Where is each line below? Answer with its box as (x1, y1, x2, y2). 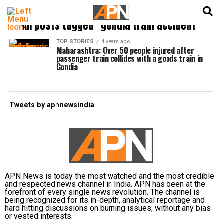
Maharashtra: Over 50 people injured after (56, 44, 194, 56)
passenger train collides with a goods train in (56, 53, 203, 64)
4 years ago (101, 38, 130, 45)
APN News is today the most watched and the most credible (5, 171, 214, 181)
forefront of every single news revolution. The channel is (5, 187, 200, 197)
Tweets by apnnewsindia (9, 101, 94, 109)
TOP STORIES (56, 38, 94, 45)
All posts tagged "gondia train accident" (21, 18, 200, 33)
